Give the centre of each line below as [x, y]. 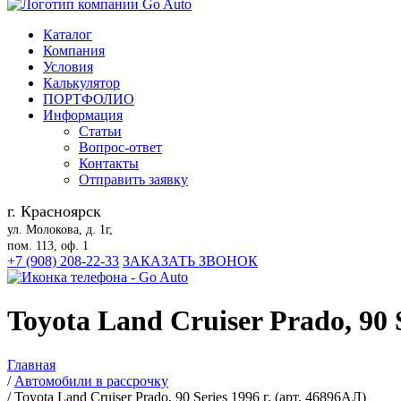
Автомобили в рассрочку [91, 380]
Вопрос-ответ [120, 147]
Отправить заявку [133, 179]
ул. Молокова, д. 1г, [60, 230]
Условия [68, 67]
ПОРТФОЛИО [89, 99]
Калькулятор [81, 83]
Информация [83, 115]
